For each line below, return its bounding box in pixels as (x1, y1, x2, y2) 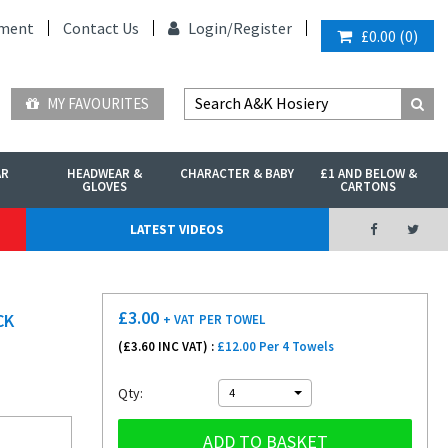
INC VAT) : (155, 338, 217, 355)
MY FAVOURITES (44, 94, 149, 113)
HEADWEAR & (67, 165, 143, 182)
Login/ (185, 18, 233, 38)
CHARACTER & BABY (179, 165, 294, 182)
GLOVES (82, 178, 128, 195)
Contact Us (63, 18, 139, 38)
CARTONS (340, 178, 397, 195)
